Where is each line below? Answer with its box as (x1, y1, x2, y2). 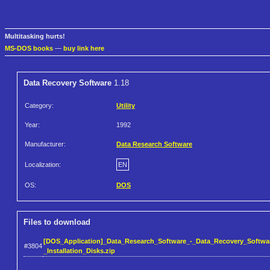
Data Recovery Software (24, 78, 111, 88)
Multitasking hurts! (5, 33, 65, 40)
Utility (116, 102, 135, 110)
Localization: (25, 161, 61, 169)
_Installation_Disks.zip (43, 246, 115, 254)
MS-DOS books (5, 45, 53, 52)
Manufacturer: (25, 140, 66, 148)
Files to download (24, 218, 90, 227)
